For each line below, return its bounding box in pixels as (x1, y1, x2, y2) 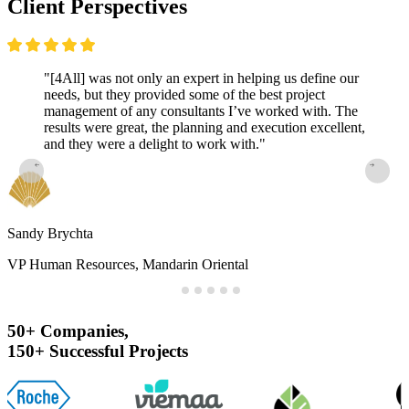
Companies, (40, 320, 129, 341)
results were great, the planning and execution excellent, (44, 120, 365, 136)
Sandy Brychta (7, 225, 93, 242)
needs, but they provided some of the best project (44, 87, 325, 103)
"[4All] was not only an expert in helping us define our (44, 70, 359, 87)
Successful (49, 341, 124, 361)
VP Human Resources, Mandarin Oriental (7, 257, 248, 273)
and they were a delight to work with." (44, 136, 266, 152)
